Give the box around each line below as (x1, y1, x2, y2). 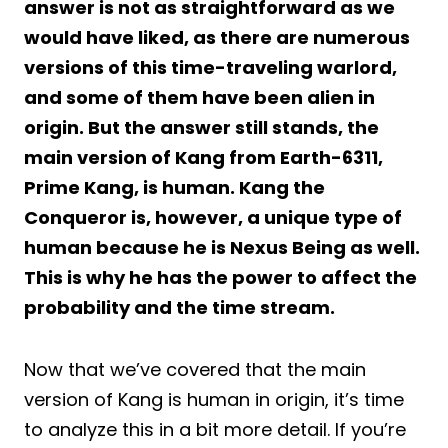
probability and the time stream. (24, 294, 335, 320)
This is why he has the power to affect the (24, 264, 417, 290)
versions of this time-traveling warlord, (24, 54, 397, 80)
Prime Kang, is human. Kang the (24, 174, 325, 200)
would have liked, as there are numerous (24, 24, 410, 50)
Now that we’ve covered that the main (24, 356, 366, 382)
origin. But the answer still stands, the (24, 114, 379, 140)
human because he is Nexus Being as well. (24, 234, 420, 260)
